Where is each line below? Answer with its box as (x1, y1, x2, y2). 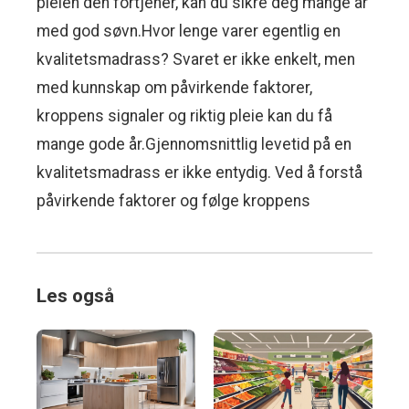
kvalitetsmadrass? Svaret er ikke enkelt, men (37, 50, 355, 69)
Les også (37, 285, 114, 308)
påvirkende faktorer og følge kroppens (37, 192, 310, 211)
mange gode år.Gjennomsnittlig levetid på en (37, 135, 351, 154)
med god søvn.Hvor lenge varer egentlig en (37, 22, 341, 41)
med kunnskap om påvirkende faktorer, (37, 79, 312, 98)
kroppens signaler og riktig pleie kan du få (37, 107, 332, 126)
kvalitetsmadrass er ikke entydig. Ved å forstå (37, 163, 362, 183)
